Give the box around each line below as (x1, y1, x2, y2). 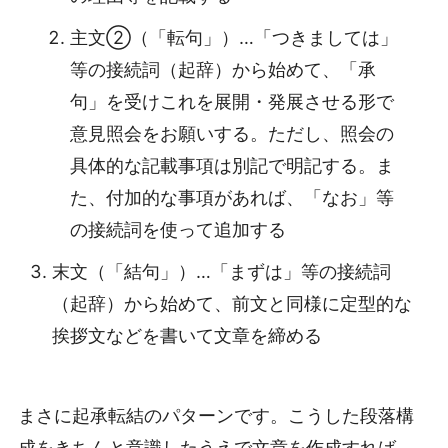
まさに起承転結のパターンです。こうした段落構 (18, 404, 414, 426)
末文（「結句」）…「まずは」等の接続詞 (52, 261, 391, 283)
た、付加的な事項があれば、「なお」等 (70, 187, 394, 209)
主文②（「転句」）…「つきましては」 (70, 27, 398, 49)
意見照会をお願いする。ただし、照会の (70, 123, 394, 145)
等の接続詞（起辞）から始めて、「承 (70, 59, 376, 81)
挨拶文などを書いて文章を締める (52, 325, 322, 347)
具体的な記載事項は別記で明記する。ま (70, 155, 394, 177)
